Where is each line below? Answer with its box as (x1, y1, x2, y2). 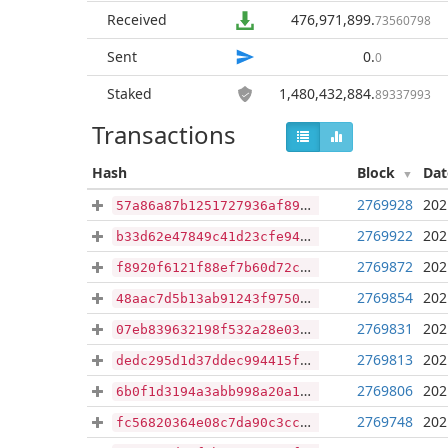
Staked (107, 84, 152, 103)
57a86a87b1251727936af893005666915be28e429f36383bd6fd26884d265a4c (116, 198, 300, 213)
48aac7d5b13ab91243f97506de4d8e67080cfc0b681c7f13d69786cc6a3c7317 (116, 291, 300, 306)
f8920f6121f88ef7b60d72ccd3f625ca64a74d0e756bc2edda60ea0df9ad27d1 (116, 260, 300, 275)
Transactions (92, 118, 236, 151)
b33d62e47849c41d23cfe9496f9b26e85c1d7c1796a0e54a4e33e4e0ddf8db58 (116, 229, 300, 244)
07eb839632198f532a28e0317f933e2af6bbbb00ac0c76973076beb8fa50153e (116, 322, 300, 337)
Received (107, 10, 167, 29)
